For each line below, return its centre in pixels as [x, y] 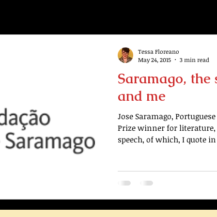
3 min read [194, 60]
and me [142, 96]
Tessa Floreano [159, 51]
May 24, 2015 [155, 60]
